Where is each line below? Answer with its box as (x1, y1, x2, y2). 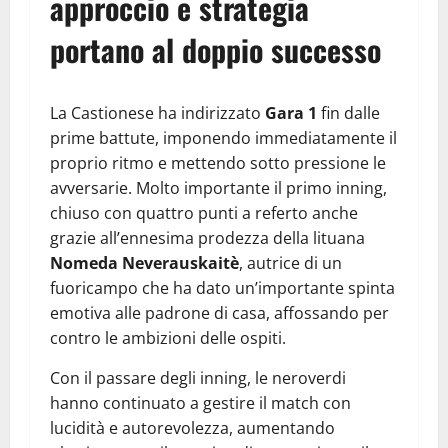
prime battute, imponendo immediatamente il (50, 126, 397, 149)
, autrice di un (239, 251, 342, 274)
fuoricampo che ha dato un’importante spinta (50, 276, 395, 299)
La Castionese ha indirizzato (50, 101, 265, 124)
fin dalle (317, 101, 380, 124)
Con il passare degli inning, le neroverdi (50, 366, 346, 389)
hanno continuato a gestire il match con (50, 391, 351, 414)
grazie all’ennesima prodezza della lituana (50, 226, 365, 249)
